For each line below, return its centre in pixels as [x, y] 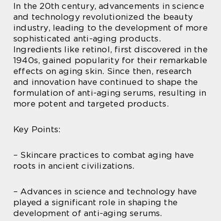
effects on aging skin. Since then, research [103, 71]
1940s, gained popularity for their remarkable [110, 60]
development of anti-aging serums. [88, 213]
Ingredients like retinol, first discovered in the [110, 49]
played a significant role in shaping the [96, 202]
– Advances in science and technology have [105, 191]
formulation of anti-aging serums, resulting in [110, 92]
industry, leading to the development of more [110, 27]
